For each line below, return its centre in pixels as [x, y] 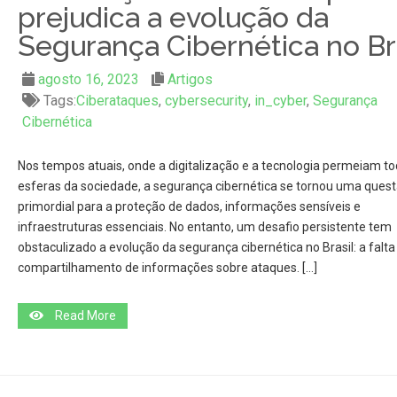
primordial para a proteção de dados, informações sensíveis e [189, 206]
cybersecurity [206, 101]
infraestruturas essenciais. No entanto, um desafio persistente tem [204, 227]
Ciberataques [117, 101]
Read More [85, 315]
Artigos [190, 79]
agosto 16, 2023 [88, 79]
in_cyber [280, 101]
